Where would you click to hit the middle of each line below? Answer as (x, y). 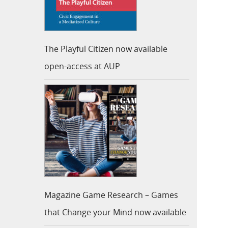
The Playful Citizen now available (106, 49)
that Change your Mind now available (115, 212)
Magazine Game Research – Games (111, 195)
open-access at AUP (82, 66)
